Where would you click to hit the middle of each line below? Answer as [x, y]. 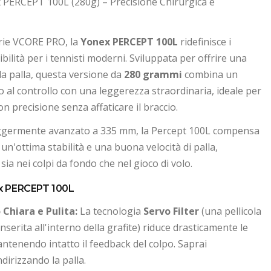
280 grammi [153, 74]
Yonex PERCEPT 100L [129, 42]
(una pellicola [230, 211]
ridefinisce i [204, 42]
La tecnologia [110, 211]
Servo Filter [171, 211]
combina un [210, 74]
